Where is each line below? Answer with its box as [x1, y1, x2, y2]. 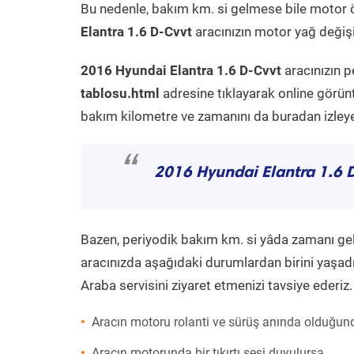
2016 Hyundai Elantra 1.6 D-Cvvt [81, 62, 281, 78]
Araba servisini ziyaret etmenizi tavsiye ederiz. [81, 277, 352, 293]
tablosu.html [81, 85, 160, 101]
